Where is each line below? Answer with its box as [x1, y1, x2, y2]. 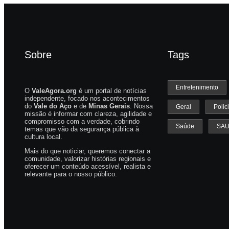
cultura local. [25, 133, 62, 141]
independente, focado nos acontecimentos [25, 95, 150, 103]
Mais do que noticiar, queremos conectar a [25, 147, 150, 155]
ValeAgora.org [32, 87, 77, 95]
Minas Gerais [88, 102, 130, 110]
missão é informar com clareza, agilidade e [25, 110, 152, 118]
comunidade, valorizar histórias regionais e [25, 155, 151, 163]
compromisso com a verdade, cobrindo [25, 118, 140, 126]
